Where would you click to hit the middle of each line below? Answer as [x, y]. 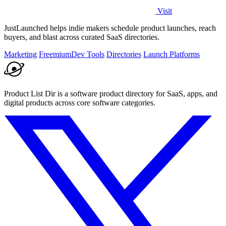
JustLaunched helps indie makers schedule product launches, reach [110, 28]
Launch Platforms [172, 54]
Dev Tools [88, 54]
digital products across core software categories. [80, 102]
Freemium [55, 54]
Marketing [20, 54]
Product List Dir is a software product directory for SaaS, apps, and [111, 93]
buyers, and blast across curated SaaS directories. [82, 37]
